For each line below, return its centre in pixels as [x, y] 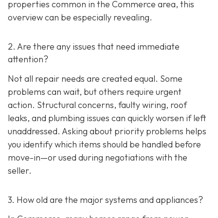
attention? [28, 59]
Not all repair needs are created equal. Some [95, 78]
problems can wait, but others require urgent [95, 91]
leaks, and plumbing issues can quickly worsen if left [107, 118]
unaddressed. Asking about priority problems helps [107, 131]
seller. [20, 170]
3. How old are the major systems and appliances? [105, 200]
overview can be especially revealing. [80, 18]
